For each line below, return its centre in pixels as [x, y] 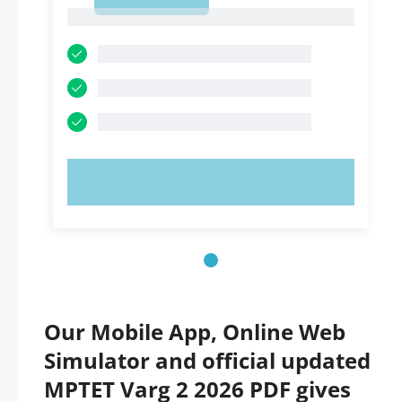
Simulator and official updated [207, 360]
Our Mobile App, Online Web [195, 332]
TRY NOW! [211, 182]
